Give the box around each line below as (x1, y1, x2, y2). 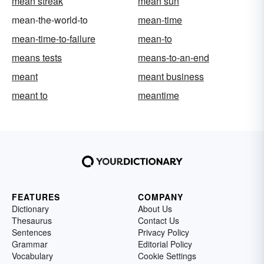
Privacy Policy (138, 226, 189, 238)
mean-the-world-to (12, 12, 88, 27)
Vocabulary (12, 249, 53, 262)
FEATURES (12, 190, 60, 203)
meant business (138, 69, 204, 83)
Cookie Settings (138, 249, 196, 262)
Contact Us (138, 214, 179, 226)
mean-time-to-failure (12, 31, 95, 45)
